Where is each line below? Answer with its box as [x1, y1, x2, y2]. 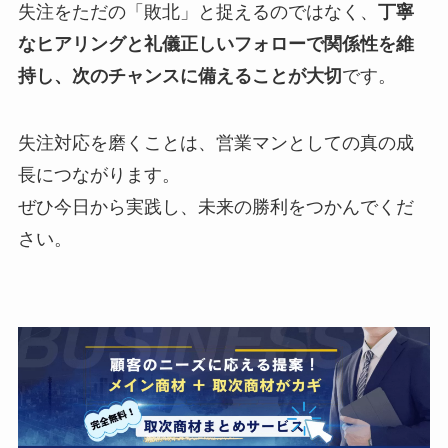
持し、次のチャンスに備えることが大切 [17, 65, 342, 86]
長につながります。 [17, 165, 180, 186]
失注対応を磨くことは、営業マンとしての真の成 [17, 133, 414, 154]
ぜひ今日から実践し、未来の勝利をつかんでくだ [17, 197, 414, 218]
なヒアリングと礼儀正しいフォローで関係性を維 [17, 33, 414, 54]
